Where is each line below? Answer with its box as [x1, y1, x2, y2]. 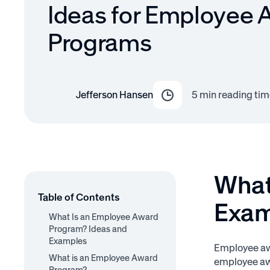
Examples [48, 236, 87, 247]
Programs [48, 28, 152, 58]
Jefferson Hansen [76, 89, 154, 101]
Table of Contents [38, 190, 120, 203]
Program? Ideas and [48, 224, 127, 235]
